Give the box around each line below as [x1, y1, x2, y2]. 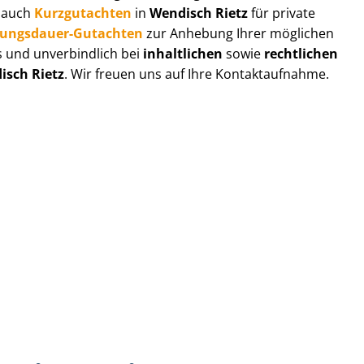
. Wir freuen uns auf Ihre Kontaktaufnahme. [64, 64, 330, 83]
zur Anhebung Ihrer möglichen [143, 24, 335, 42]
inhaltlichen [143, 44, 223, 63]
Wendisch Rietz [146, 3, 249, 22]
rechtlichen [264, 44, 339, 63]
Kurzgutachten [34, 3, 132, 22]
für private [248, 3, 316, 22]
